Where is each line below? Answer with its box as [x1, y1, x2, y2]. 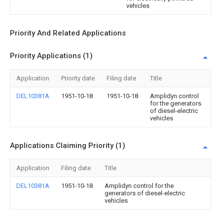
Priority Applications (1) [10, 51, 93, 60]
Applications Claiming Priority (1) [10, 141, 125, 150]
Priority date [61, 74, 95, 82]
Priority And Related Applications [10, 29, 126, 37]
